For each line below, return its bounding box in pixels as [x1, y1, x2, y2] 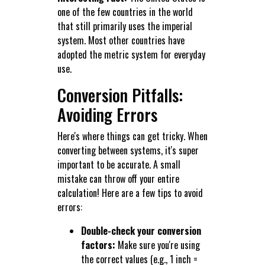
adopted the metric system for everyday [57, 47, 205, 62]
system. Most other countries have [57, 33, 185, 48]
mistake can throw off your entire [57, 172, 179, 186]
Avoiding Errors [57, 102, 157, 127]
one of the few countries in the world [57, 5, 193, 20]
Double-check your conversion [80, 224, 201, 238]
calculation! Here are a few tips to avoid [57, 186, 203, 201]
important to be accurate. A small [57, 157, 180, 172]
